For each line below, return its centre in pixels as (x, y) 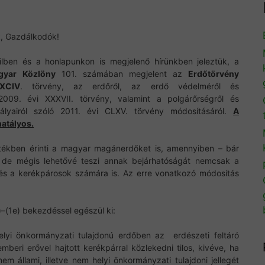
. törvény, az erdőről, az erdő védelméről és (130, 86)
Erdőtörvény (214, 74)
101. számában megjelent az (122, 74)
